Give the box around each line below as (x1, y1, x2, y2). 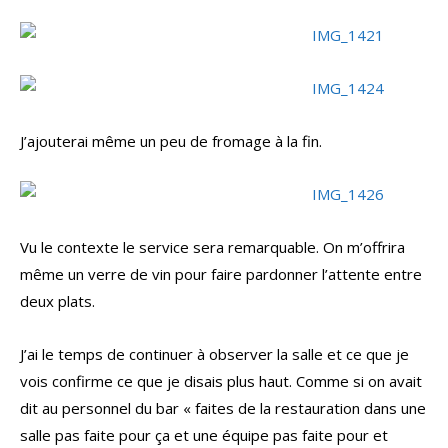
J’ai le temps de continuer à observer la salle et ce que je (20, 344, 409, 365)
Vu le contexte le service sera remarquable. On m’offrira (20, 237, 405, 258)
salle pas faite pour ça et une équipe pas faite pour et (20, 425, 388, 446)
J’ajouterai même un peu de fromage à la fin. (20, 131, 322, 152)
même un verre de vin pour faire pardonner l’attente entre (20, 264, 422, 285)
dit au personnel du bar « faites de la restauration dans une (20, 398, 426, 419)
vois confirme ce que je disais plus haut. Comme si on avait (20, 371, 422, 392)
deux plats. (20, 291, 95, 312)
